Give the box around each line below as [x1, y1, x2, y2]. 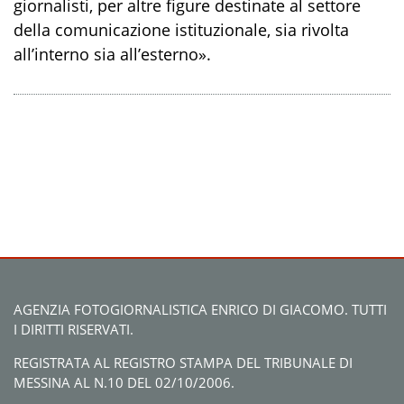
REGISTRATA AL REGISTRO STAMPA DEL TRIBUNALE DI [14, 353, 353, 372]
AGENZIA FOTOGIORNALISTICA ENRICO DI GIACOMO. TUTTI [14, 300, 387, 319]
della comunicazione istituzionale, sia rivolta [14, 19, 349, 41]
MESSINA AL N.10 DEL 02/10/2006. [14, 373, 234, 392]
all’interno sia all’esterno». [14, 43, 211, 66]
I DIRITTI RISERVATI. [14, 320, 133, 339]
